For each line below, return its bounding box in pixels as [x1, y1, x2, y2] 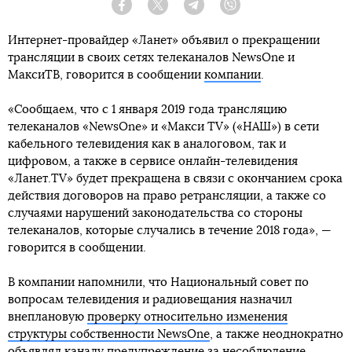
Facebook [132, 5, 170, 16]
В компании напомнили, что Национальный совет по [8, 276, 309, 288]
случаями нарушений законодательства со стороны [8, 207, 302, 219]
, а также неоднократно [210, 328, 343, 340]
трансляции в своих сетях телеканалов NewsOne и [8, 51, 295, 64]
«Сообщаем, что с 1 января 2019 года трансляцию [8, 103, 287, 115]
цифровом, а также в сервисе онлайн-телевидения [8, 155, 298, 167]
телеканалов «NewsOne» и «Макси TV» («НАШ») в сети [8, 120, 319, 133]
